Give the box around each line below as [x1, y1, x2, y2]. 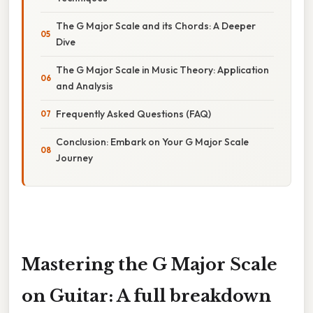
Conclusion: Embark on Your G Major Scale [56, 135, 249, 148]
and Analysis [56, 79, 113, 92]
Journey [56, 151, 93, 164]
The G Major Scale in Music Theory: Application [56, 63, 269, 76]
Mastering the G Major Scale [22, 254, 277, 275]
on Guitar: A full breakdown [22, 285, 271, 306]
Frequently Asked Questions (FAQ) [56, 107, 211, 120]
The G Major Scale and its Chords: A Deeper [56, 19, 256, 32]
